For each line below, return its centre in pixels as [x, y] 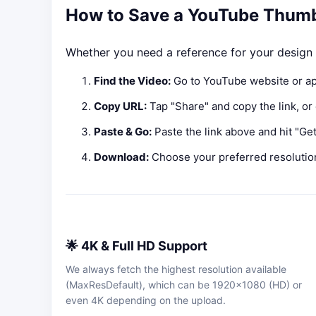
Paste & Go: [123, 131]
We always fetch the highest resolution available [176, 269]
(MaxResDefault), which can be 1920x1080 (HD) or [184, 284]
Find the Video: [132, 80]
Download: [121, 157]
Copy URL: [120, 106]
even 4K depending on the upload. [146, 300]
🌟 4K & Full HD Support [136, 245]
